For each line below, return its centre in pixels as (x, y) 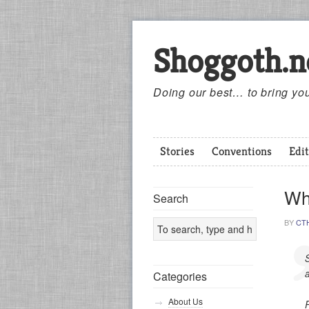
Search (171, 198)
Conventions (242, 151)
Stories (177, 151)
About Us (186, 301)
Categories (180, 276)
